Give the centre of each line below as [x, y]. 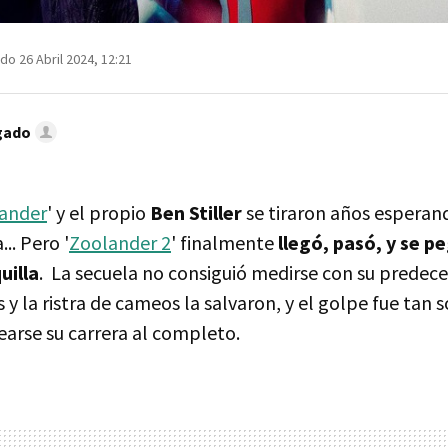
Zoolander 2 [120, 242]
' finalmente [222, 242]
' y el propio [98, 212]
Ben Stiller [196, 212]
